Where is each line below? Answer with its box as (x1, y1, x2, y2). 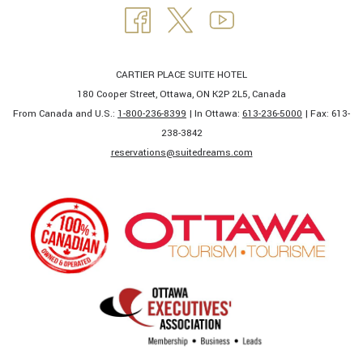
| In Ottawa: (186, 107, 242, 122)
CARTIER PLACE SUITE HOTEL (116, 68, 247, 83)
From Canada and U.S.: (13, 107, 117, 122)
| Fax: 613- (302, 107, 350, 122)
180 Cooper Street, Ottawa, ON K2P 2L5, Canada (77, 88, 286, 102)
